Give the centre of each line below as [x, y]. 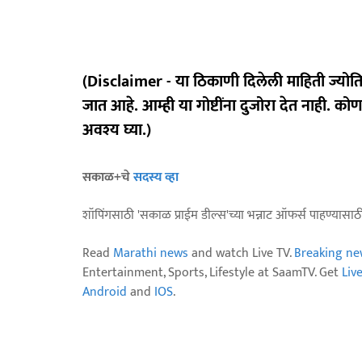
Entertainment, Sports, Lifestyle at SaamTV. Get [212, 273]
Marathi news [151, 254]
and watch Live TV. [241, 254]
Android [105, 293]
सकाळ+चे [108, 178]
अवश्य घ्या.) [117, 130]
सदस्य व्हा [156, 178]
